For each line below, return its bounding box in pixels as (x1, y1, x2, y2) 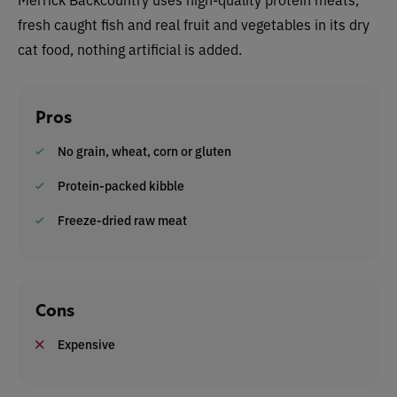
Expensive (58, 335, 115, 353)
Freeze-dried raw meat (58, 211, 187, 229)
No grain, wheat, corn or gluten (58, 142, 231, 160)
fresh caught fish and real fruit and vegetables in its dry (18, 14, 370, 34)
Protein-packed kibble (58, 176, 184, 194)
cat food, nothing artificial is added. (18, 39, 242, 58)
